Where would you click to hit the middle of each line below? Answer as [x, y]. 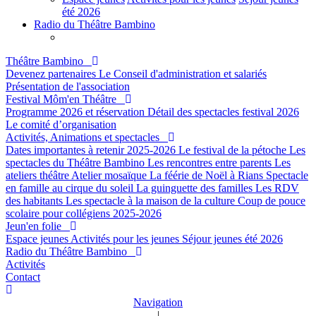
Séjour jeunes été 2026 [232, 239]
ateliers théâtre [38, 175]
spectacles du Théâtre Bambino [77, 163]
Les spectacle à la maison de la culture [152, 201]
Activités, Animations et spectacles [87, 137]
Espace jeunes [38, 239]
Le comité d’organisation [61, 124]
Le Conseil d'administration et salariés [183, 74]
